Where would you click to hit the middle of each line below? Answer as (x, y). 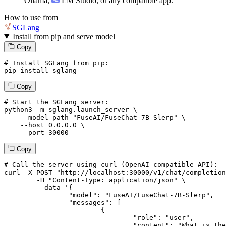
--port (32, 133)
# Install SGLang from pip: (56, 63)
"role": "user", (69, 217)
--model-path (44, 118)
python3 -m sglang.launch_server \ (71, 110)
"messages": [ (36, 202)
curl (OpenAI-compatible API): (157, 164)
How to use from (31, 17)
